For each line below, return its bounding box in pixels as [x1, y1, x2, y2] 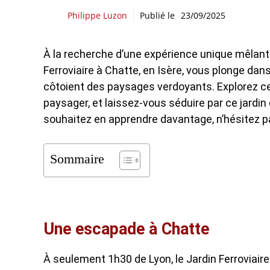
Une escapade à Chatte [43, 219, 209, 239]
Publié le [140, 9, 175, 21]
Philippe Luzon [67, 9, 127, 21]
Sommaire [50, 152, 104, 166]
